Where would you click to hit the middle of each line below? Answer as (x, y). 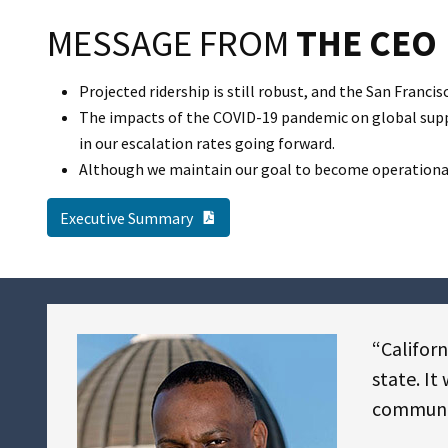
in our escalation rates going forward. (207, 142)
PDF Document (267, 215)
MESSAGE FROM (171, 42)
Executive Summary (126, 217)
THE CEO (366, 42)
